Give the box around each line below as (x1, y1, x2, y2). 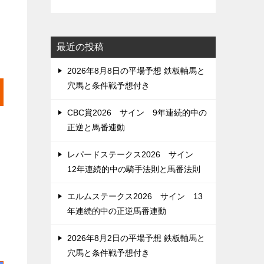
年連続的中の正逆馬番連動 (67, 206, 166, 216)
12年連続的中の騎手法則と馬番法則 (67, 164, 200, 174)
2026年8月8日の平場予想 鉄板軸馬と (67, 66, 205, 75)
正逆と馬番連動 (67, 123, 125, 132)
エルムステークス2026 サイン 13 (67, 192, 203, 201)
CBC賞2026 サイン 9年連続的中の (67, 108, 207, 117)
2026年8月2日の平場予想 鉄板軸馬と (67, 233, 205, 243)
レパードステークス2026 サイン (67, 150, 202, 159)
